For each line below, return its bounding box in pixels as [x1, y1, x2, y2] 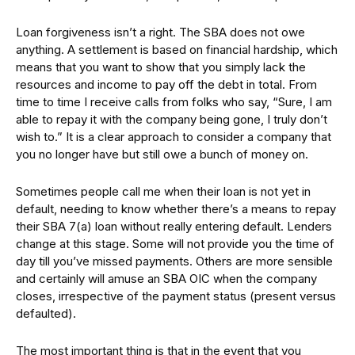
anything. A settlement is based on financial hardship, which [16, 41, 338, 57]
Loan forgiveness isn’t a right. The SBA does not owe [16, 24, 305, 40]
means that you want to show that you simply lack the [16, 59, 306, 74]
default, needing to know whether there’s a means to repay [16, 200, 336, 216]
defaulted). [16, 305, 76, 321]
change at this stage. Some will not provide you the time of [16, 235, 334, 251]
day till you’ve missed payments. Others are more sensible [16, 253, 333, 269]
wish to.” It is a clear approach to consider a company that [16, 128, 331, 144]
